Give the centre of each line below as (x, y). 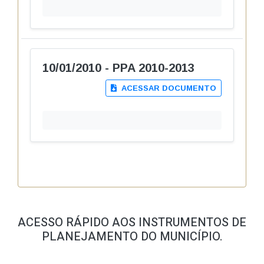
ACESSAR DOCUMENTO (168, 88)
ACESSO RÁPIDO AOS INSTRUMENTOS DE (132, 222)
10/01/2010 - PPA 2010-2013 (118, 68)
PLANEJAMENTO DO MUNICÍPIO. (132, 237)
